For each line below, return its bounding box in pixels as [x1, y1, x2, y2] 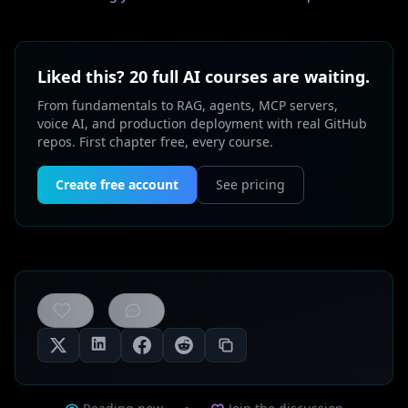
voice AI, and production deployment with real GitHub [37, 115, 367, 132]
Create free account [56, 176, 178, 193]
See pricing [216, 176, 285, 193]
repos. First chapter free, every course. [37, 133, 273, 150]
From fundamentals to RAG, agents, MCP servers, [37, 97, 338, 114]
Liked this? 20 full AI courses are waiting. [37, 66, 370, 87]
